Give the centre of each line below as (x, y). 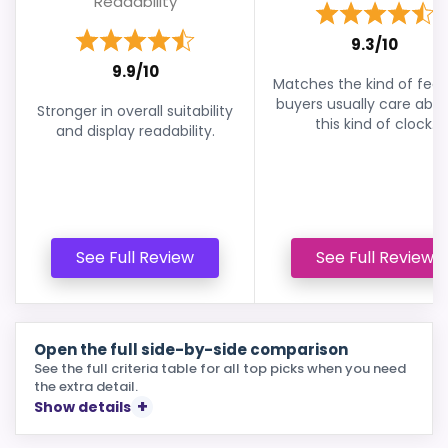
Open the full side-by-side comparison (191, 349)
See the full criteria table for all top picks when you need (220, 368)
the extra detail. (86, 386)
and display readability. (135, 131)
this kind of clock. (374, 124)
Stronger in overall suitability (135, 111)
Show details (82, 406)
